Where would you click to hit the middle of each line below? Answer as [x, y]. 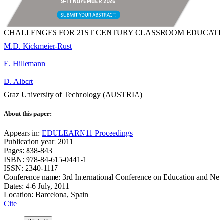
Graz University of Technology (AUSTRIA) [73, 95]
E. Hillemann [25, 64]
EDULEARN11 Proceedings [87, 133]
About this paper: [28, 114]
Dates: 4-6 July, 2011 [37, 186]
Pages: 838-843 [28, 151]
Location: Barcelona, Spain [46, 195]
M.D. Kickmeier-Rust [38, 46]
